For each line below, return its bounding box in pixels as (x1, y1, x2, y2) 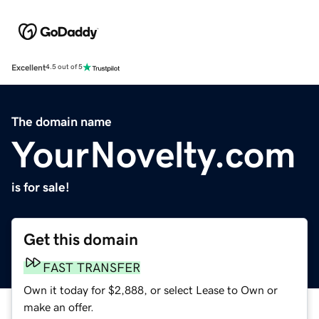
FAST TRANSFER (43, 261, 140, 274)
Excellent (11, 63, 46, 72)
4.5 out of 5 (46, 63, 83, 71)
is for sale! (11, 180, 70, 194)
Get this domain (23, 231, 138, 248)
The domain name (11, 115, 112, 128)
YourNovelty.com (11, 135, 296, 173)
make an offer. (23, 300, 94, 313)
